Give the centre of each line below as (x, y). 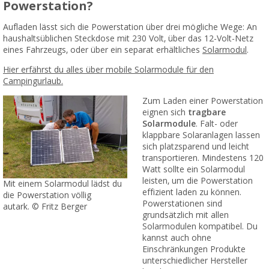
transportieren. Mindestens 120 (203, 158)
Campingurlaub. (33, 81)
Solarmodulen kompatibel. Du (200, 227)
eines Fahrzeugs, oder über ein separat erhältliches (103, 50)
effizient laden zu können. (192, 192)
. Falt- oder (216, 124)
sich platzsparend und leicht (195, 147)
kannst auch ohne (177, 238)
